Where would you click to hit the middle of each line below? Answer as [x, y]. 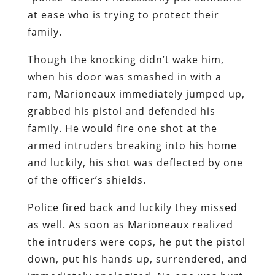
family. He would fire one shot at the [122, 128]
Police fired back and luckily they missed [132, 207]
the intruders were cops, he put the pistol [136, 242]
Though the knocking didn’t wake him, [126, 59]
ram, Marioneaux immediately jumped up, [136, 94]
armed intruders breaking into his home [132, 145]
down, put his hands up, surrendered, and [137, 259]
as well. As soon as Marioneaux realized [130, 224]
